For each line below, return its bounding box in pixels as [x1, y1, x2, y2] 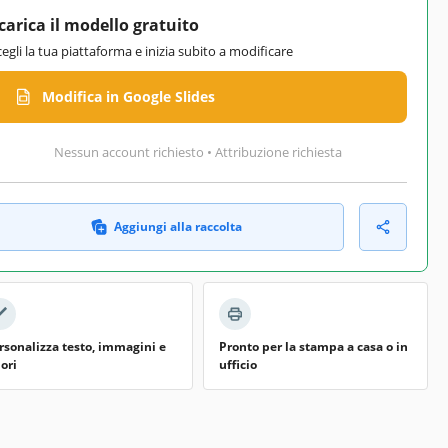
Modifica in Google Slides [42, 87, 215, 107]
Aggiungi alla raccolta [114, 217, 242, 235]
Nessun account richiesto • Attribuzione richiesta [54, 142, 342, 161]
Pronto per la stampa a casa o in [219, 337, 408, 355]
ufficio [219, 355, 257, 373]
